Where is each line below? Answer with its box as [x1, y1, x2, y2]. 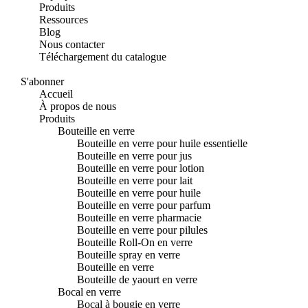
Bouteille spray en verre [76, 249, 180, 261]
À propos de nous [39, 100, 117, 112]
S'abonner [21, 76, 64, 87]
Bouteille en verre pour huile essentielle [76, 137, 247, 149]
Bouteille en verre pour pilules [76, 224, 208, 236]
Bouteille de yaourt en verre [76, 274, 197, 285]
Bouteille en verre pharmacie [76, 212, 201, 223]
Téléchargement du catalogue [39, 51, 167, 63]
